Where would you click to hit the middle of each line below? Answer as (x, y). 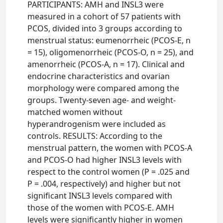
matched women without (75, 112)
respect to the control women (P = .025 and (109, 172)
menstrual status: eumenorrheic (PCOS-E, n (109, 40)
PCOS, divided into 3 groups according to (105, 28)
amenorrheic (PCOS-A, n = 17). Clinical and (106, 64)
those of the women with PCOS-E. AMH (101, 208)
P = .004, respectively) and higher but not (104, 184)
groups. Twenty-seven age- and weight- (102, 100)
